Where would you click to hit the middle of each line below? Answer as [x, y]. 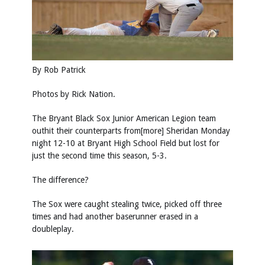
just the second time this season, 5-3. [99, 155]
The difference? [60, 180]
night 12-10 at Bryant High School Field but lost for [126, 143]
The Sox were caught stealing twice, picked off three [127, 204]
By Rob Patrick [59, 70]
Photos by [52, 94]
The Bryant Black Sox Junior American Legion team [124, 118]
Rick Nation [92, 94]
